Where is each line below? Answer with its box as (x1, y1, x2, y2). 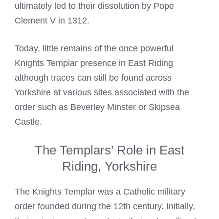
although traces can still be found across (15, 73, 172, 83)
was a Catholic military (95, 187, 185, 197)
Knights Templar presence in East (15, 58, 146, 68)
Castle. (15, 117, 42, 127)
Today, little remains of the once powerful (15, 44, 174, 53)
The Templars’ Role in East (35, 143, 184, 157)
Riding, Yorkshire (62, 159, 157, 174)
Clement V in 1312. (15, 16, 89, 25)
